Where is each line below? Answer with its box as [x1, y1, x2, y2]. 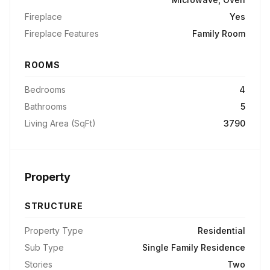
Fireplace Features [25, 28, 99, 39]
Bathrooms [25, 101, 67, 111]
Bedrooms [25, 84, 66, 95]
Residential [198, 225, 245, 236]
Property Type [25, 225, 83, 236]
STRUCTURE [25, 201, 83, 211]
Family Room [192, 28, 245, 39]
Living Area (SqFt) [25, 118, 96, 128]
